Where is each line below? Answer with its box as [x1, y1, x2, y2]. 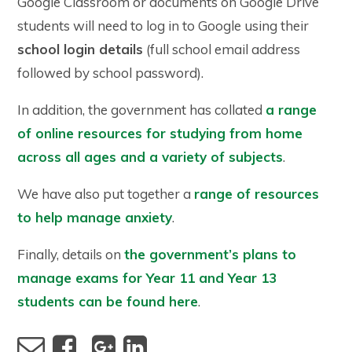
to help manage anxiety [17, 209, 173, 225]
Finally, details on [17, 246, 125, 262]
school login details [17, 41, 144, 57]
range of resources [194, 185, 320, 202]
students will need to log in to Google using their [17, 17, 310, 34]
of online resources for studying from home [17, 125, 303, 141]
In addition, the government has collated [17, 101, 266, 118]
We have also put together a [17, 185, 195, 202]
